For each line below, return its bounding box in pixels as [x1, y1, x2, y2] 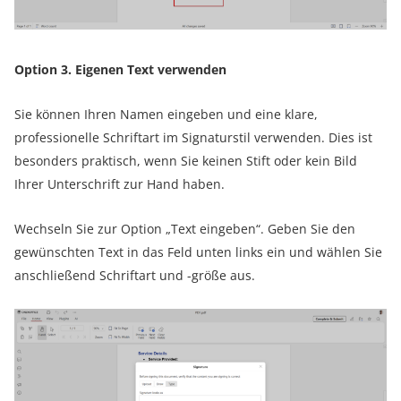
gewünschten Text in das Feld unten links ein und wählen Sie [14, 243, 382, 261]
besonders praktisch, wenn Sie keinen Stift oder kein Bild [14, 152, 357, 170]
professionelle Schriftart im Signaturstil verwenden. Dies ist [14, 129, 372, 147]
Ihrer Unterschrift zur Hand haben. [14, 175, 225, 193]
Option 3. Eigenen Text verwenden [14, 61, 226, 79]
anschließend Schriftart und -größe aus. [14, 267, 255, 285]
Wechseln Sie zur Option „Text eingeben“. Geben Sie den [14, 220, 355, 238]
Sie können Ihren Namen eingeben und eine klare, [14, 106, 318, 124]
